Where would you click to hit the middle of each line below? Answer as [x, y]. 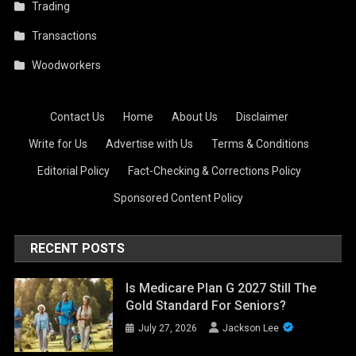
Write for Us [58, 144]
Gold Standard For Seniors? [206, 306]
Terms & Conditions [261, 144]
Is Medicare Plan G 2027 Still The [221, 288]
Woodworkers [67, 66]
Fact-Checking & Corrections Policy [214, 171]
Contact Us [77, 117]
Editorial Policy [73, 171]
